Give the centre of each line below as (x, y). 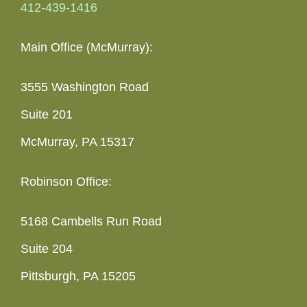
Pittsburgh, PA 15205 (78, 276)
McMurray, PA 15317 (77, 142)
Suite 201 (47, 114)
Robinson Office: (66, 181)
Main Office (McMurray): (87, 47)
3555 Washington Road (85, 87)
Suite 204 (47, 248)
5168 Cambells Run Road (91, 221)
